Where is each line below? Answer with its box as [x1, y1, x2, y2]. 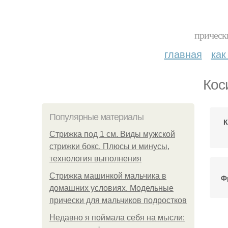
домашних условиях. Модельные [49, 184, 174, 192]
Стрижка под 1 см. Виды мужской [49, 130, 175, 138]
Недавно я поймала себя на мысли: [49, 213, 185, 222]
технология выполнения [49, 154, 141, 163]
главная [164, 46, 202, 61]
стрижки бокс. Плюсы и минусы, [49, 142, 169, 151]
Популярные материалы [49, 112, 144, 122]
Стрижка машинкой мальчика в [49, 172, 166, 180]
